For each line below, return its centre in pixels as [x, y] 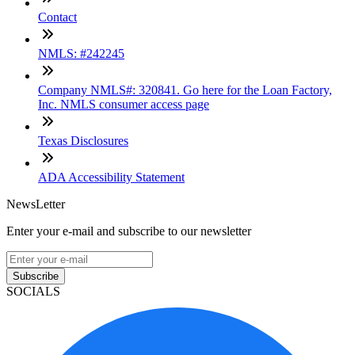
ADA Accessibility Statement [111, 177]
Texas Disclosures [83, 141]
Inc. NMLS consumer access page [124, 105]
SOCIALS [33, 292]
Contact [57, 17]
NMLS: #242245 [81, 54]
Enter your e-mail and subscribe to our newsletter [129, 231]
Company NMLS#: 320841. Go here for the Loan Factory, [185, 90]
